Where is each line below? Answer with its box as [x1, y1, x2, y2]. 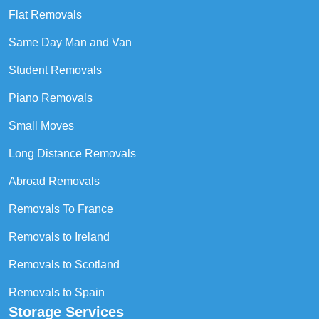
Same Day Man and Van [9, 36, 132, 48]
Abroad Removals [9, 174, 100, 187]
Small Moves [9, 119, 74, 132]
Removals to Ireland [9, 230, 110, 243]
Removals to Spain [9, 286, 105, 298]
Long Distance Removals [9, 147, 136, 159]
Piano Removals [9, 91, 93, 104]
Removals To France [9, 202, 113, 215]
